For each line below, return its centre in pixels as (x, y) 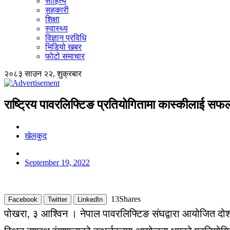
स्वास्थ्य (56, 28)
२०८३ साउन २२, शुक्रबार (43, 73)
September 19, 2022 (57, 162)
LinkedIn (90, 199)
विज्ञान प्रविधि (66, 37)
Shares (130, 199)
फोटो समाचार (65, 56)
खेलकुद (36, 136)
